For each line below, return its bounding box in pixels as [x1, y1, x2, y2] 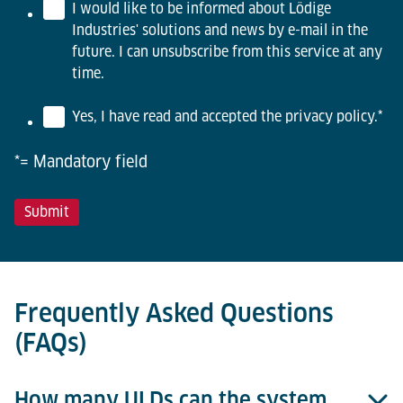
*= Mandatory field [14, 152, 148, 172]
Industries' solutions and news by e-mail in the [72, 22, 368, 40]
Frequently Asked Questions [14, 298, 334, 328]
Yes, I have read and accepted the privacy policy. [72, 108, 378, 126]
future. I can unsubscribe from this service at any [72, 43, 382, 61]
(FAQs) [14, 327, 87, 358]
